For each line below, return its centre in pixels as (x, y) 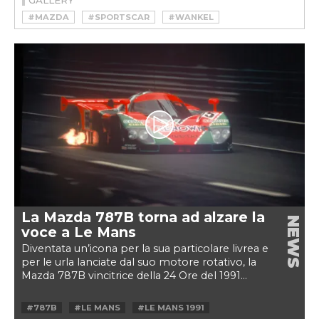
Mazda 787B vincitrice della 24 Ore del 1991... (134, 276)
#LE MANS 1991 (171, 308)
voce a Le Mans (79, 232)
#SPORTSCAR (119, 17)
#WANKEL (191, 17)
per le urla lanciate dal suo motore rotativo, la (139, 262)
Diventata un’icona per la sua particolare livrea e (145, 249)
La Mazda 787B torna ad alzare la (143, 217)
